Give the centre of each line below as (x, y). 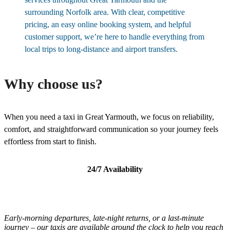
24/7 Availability (115, 169)
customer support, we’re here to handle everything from (114, 37)
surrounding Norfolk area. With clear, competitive (105, 12)
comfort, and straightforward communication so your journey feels (111, 129)
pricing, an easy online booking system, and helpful (108, 25)
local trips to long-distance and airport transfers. (101, 49)
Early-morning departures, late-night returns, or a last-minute (104, 218)
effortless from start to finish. (50, 142)
